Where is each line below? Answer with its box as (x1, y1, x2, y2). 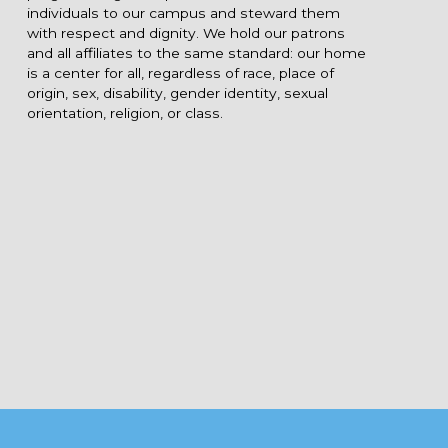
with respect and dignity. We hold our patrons (26, 25, 345, 42)
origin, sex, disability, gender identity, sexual (26, 85, 328, 102)
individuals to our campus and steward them (26, 5, 340, 22)
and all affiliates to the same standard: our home (26, 45, 366, 62)
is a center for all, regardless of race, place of (26, 65, 334, 82)
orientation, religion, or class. (26, 105, 223, 122)
